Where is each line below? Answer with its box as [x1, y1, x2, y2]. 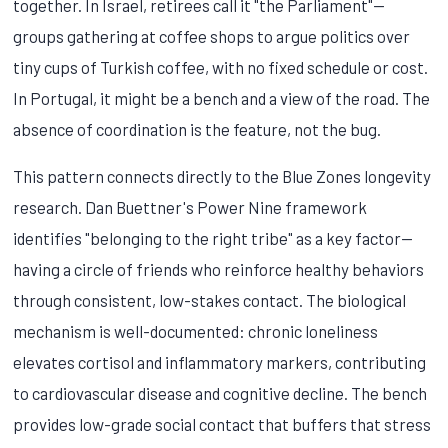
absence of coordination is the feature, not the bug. [13, 118, 382, 139]
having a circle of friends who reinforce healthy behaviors [13, 258, 425, 279]
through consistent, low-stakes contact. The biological [13, 289, 407, 310]
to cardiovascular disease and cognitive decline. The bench [13, 382, 428, 403]
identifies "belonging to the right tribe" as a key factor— [13, 227, 414, 248]
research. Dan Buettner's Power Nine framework [13, 196, 368, 217]
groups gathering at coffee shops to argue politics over [13, 25, 411, 46]
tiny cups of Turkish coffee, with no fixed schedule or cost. [13, 56, 429, 77]
